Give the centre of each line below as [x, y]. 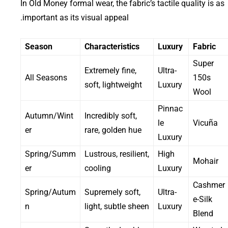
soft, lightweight [113, 84]
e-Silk [203, 199]
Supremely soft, [112, 192]
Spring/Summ [50, 154]
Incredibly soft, [111, 116]
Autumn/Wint [49, 116]
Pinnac [170, 108]
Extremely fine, [110, 70]
